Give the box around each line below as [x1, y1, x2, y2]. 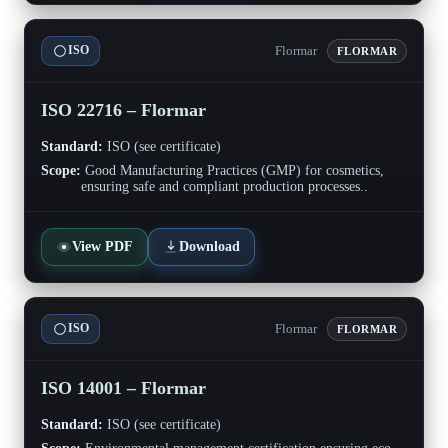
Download [179, 238, 240, 254]
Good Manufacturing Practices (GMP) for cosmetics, [81, 162, 384, 178]
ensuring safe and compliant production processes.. [81, 178, 368, 194]
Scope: [41, 162, 81, 178]
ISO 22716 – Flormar [41, 99, 206, 120]
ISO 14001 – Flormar [41, 377, 206, 398]
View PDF [72, 238, 133, 254]
